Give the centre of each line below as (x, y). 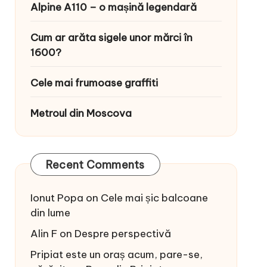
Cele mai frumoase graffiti (94, 83)
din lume (50, 213)
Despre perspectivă (122, 234)
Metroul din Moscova (81, 113)
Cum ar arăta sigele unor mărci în (111, 38)
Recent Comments (95, 165)
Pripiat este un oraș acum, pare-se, (116, 254)
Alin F (44, 234)
